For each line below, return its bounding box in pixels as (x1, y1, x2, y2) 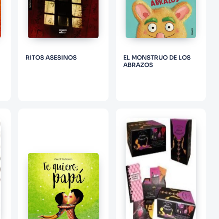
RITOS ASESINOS (25, 53, 77, 61)
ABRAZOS (123, 61, 153, 68)
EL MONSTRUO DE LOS (123, 53, 191, 61)
